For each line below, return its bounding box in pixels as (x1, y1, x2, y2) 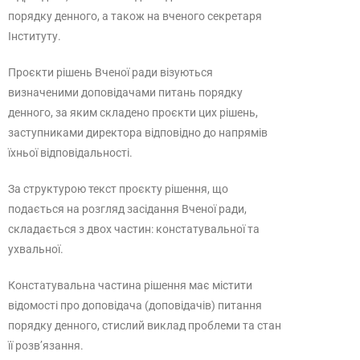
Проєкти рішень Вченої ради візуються (8, 66, 213, 79)
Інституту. (8, 30, 61, 43)
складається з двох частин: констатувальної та (8, 223, 260, 235)
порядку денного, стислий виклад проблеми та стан (8, 319, 281, 332)
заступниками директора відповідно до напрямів (8, 126, 268, 139)
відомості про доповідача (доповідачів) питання (8, 299, 262, 312)
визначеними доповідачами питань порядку (8, 86, 243, 99)
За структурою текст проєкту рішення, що (8, 182, 228, 195)
